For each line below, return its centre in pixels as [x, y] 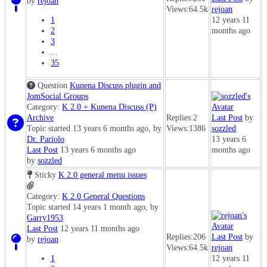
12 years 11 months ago [99, 229]
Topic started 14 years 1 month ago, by [93, 207]
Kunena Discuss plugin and [115, 86]
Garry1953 [45, 218]
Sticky [45, 175]
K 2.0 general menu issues [102, 175]
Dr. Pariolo [46, 139]
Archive [40, 118]
